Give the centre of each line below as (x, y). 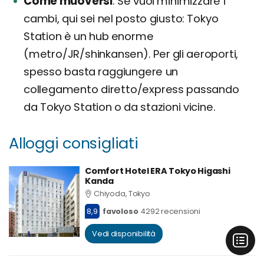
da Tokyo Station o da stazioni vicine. (120, 107)
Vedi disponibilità (124, 233)
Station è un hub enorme (89, 36)
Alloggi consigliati (74, 143)
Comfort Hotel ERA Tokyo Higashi (158, 171)
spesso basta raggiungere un (101, 71)
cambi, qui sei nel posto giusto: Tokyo (121, 18)
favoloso (121, 211)
